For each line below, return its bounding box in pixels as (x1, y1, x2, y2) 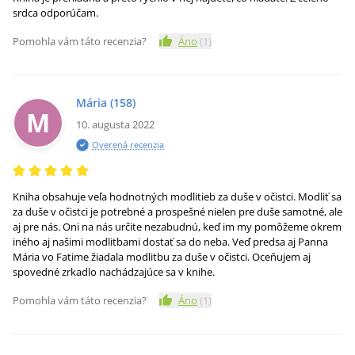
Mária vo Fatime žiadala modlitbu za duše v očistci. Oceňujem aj (13, 250, 311, 264)
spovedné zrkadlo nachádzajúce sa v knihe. (13, 265, 215, 279)
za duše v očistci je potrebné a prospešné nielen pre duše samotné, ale (13, 204, 342, 219)
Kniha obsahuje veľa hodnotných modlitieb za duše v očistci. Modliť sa (13, 189, 342, 204)
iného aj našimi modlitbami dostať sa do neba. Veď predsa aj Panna (13, 235, 328, 249)
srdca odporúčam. (13, 6, 98, 20)
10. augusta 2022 (76, 117, 155, 132)
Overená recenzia (92, 139, 164, 151)
